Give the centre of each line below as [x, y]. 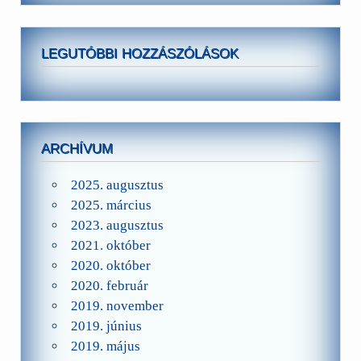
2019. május [105, 346]
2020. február [109, 286]
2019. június [106, 326]
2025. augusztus [117, 185]
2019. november [117, 306]
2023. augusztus [117, 226]
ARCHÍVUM [77, 148]
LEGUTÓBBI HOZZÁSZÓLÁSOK [140, 53]
